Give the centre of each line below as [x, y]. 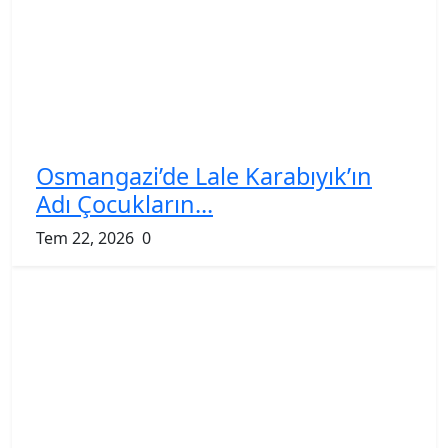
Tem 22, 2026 [85, 237]
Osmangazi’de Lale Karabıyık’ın [204, 175]
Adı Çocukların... [124, 203]
